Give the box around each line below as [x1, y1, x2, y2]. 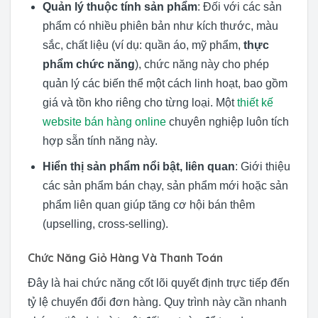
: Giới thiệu [234, 160, 290, 173]
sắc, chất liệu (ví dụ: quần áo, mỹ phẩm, [42, 38, 243, 51]
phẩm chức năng [42, 57, 135, 70]
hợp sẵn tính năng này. [42, 134, 158, 147]
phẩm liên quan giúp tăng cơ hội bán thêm [42, 199, 255, 212]
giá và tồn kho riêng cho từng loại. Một [42, 96, 237, 109]
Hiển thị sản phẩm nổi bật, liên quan [42, 160, 235, 173]
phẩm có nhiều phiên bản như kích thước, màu [42, 19, 278, 32]
